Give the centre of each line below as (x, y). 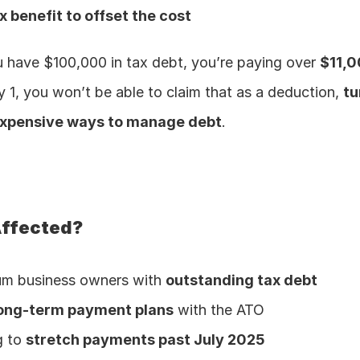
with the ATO (219, 310)
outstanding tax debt (241, 280)
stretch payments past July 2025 (145, 340)
